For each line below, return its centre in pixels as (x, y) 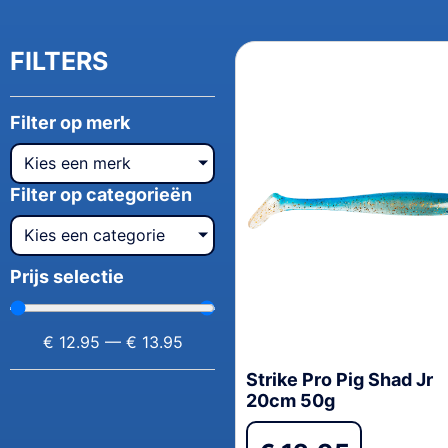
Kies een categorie (94, 234)
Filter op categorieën (101, 194)
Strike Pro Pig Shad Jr (340, 379)
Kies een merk (77, 162)
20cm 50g (291, 400)
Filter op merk (70, 122)
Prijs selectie (67, 276)
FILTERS (59, 60)
